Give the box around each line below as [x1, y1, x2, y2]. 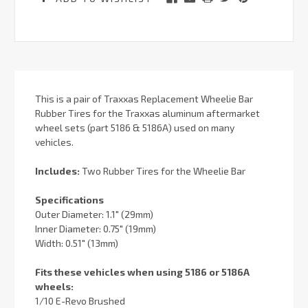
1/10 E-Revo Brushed [35, 294, 125, 307]
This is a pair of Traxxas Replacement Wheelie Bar [35, 92, 253, 104]
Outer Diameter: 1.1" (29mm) [35, 208, 153, 220]
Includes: [35, 164, 80, 177]
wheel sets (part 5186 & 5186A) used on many [35, 121, 234, 133]
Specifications [35, 193, 104, 206]
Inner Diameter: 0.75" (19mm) [35, 222, 156, 234]
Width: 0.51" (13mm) [35, 236, 118, 249]
